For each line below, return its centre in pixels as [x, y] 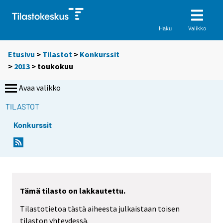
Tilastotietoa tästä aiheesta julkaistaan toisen [100, 209]
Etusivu [21, 55]
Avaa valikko [40, 88]
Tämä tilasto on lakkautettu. [73, 190]
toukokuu [55, 66]
